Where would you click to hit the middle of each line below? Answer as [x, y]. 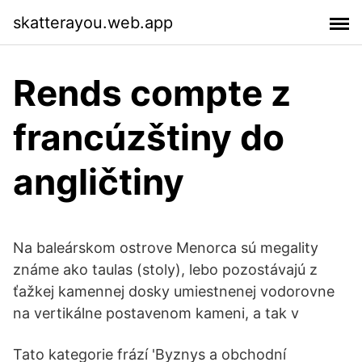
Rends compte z [152, 93]
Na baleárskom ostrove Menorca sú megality [166, 248]
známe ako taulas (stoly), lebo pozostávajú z [165, 269]
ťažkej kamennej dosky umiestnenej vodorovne [174, 291]
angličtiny [99, 182]
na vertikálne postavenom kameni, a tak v [156, 313]
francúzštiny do [149, 137]
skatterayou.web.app [93, 22]
